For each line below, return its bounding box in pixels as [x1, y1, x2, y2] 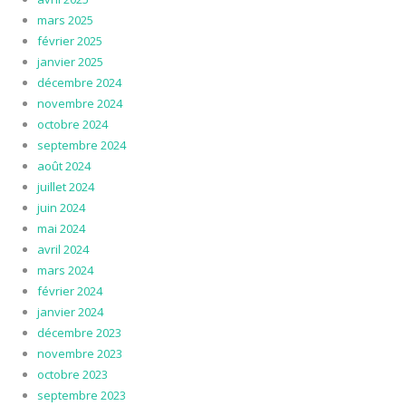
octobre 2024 [36, 116, 108, 133]
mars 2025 [36, 12, 93, 29]
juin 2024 [36, 199, 85, 217]
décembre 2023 [36, 324, 121, 342]
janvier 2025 [36, 53, 103, 71]
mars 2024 [36, 262, 93, 279]
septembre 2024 [36, 137, 126, 154]
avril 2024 [36, 241, 89, 258]
